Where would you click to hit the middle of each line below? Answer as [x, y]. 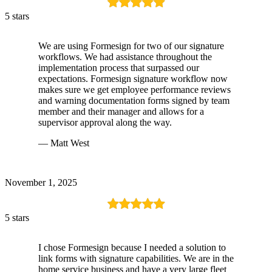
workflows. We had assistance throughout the [125, 57]
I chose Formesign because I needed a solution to [132, 248]
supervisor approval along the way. [105, 123]
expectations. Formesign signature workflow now [133, 79]
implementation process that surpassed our [119, 68]
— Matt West [64, 143]
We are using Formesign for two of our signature [131, 46]
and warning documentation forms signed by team [134, 101]
